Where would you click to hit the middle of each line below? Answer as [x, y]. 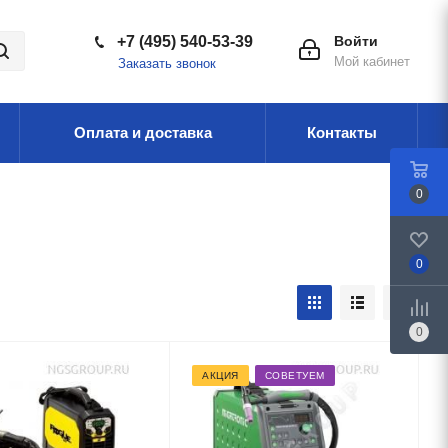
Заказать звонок [167, 63]
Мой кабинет [372, 61]
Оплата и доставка [142, 132]
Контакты [341, 132]
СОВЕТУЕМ [294, 375]
